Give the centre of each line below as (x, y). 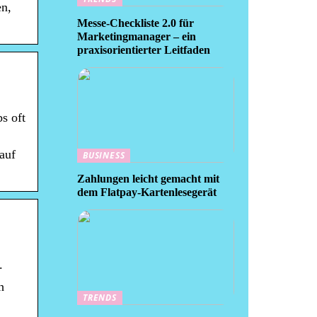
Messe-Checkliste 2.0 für (136, 23)
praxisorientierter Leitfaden (144, 50)
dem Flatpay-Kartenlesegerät (147, 192)
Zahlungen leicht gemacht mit (148, 179)
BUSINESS (104, 155)
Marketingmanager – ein (137, 36)
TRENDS (100, 298)
